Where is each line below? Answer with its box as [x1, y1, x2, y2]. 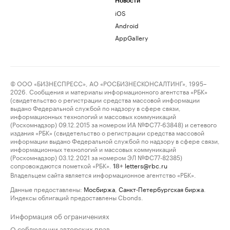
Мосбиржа [84, 184, 115, 194]
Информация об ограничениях [10, 210, 109, 221]
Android [115, 20, 139, 30]
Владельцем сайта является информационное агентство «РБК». [10, 169, 196, 180]
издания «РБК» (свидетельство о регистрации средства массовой [10, 127, 204, 138]
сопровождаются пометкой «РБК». [10, 160, 111, 170]
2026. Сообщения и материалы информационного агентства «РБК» [10, 86, 207, 97]
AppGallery [115, 32, 148, 43]
